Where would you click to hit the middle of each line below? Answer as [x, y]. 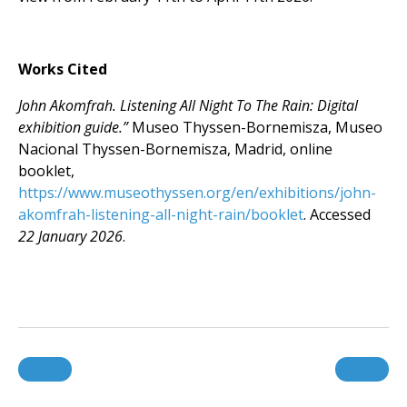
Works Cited [63, 69]
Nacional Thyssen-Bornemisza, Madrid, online [175, 149]
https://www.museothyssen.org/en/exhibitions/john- [197, 193]
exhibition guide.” [73, 127]
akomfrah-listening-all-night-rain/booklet [161, 214]
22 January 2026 [70, 236]
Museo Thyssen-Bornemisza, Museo [255, 127]
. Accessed [337, 214]
